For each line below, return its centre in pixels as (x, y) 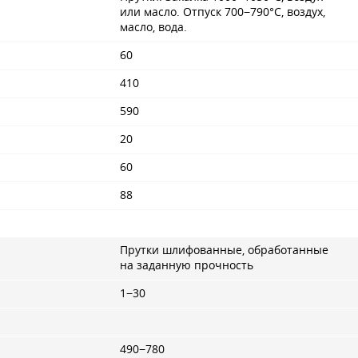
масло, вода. (153, 27)
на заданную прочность (187, 265)
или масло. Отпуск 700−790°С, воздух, (223, 12)
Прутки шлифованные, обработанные (224, 250)
